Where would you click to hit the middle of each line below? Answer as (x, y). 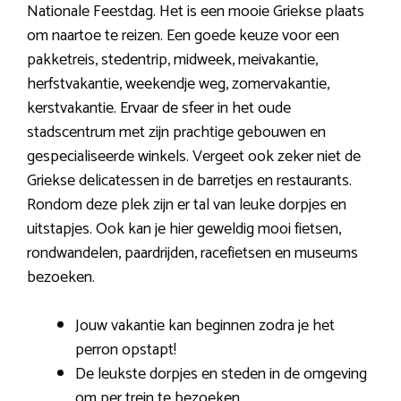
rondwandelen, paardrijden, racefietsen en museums (192, 253)
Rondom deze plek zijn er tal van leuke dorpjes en (187, 205)
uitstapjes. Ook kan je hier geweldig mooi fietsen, (184, 229)
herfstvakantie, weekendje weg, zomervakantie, (178, 84)
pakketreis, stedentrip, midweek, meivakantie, (172, 60)
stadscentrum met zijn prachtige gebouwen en (176, 132)
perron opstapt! (126, 350)
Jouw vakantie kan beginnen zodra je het (205, 325)
